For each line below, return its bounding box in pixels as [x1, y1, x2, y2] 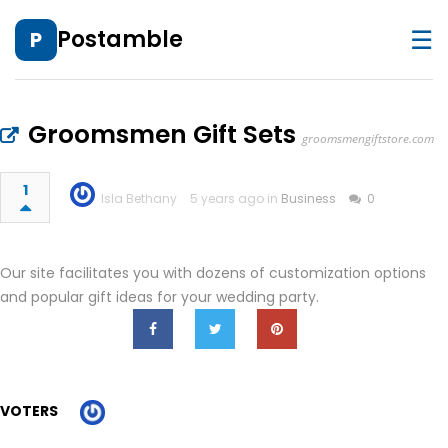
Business [281, 190, 336, 207]
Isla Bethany [101, 190, 177, 207]
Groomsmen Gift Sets [28, 117, 296, 152]
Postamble [57, 23, 183, 55]
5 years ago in [190, 190, 281, 207]
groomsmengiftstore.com [302, 130, 434, 147]
